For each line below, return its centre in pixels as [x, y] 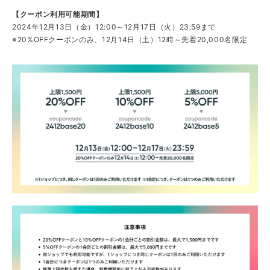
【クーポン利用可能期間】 [58, 14]
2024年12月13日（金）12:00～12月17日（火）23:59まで [114, 27]
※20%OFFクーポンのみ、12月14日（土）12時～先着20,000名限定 [130, 40]
